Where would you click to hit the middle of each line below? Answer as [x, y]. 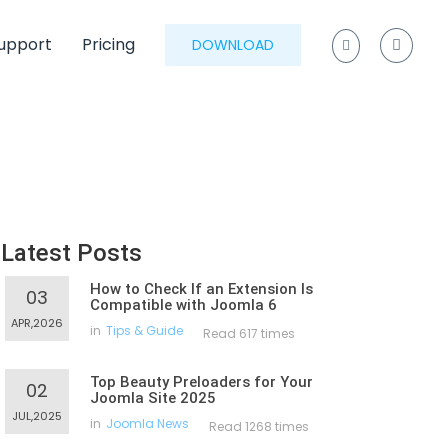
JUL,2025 [37, 416]
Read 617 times [249, 333]
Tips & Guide [144, 330]
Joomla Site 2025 [153, 398]
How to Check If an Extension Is [201, 289]
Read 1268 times [259, 426]
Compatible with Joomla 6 [183, 305]
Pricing [109, 44]
